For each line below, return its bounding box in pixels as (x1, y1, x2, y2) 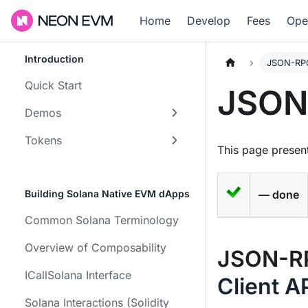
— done (258, 188, 299, 202)
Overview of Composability (25, 241, 166, 254)
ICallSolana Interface (25, 268, 131, 282)
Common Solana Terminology (25, 213, 179, 227)
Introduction (25, 53, 84, 65)
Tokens (25, 133, 62, 147)
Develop (187, 14, 230, 27)
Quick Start (25, 78, 82, 92)
